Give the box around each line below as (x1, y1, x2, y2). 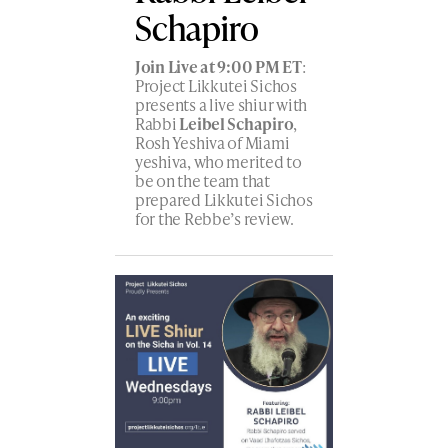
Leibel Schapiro (179, 111, 294, 135)
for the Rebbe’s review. (134, 206, 294, 230)
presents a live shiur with (134, 92, 308, 116)
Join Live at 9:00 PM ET (134, 54, 302, 78)
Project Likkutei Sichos (134, 73, 297, 97)
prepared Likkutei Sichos (134, 187, 313, 211)
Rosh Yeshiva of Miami (134, 130, 290, 154)
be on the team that (134, 168, 270, 192)
